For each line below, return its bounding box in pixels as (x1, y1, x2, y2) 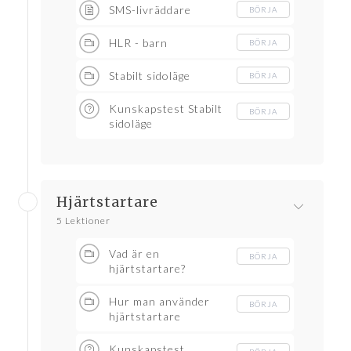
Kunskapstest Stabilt (109, 102, 223, 116)
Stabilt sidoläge (109, 69, 190, 83)
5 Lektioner (56, 215, 110, 227)
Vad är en (109, 247, 160, 261)
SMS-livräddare (109, 3, 191, 17)
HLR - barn (109, 36, 168, 50)
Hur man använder (109, 295, 210, 309)
